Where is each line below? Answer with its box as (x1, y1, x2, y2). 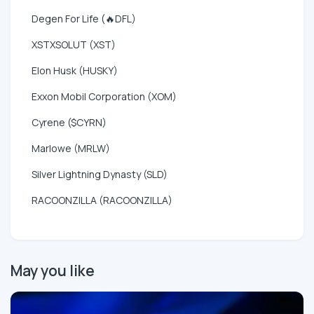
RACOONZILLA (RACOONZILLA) (32, 193, 172, 207)
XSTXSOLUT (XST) (32, 37, 116, 51)
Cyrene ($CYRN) (32, 115, 107, 129)
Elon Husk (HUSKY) (32, 63, 118, 77)
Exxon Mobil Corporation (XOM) (32, 89, 177, 103)
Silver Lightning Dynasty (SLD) (32, 167, 168, 181)
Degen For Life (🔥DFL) (32, 11, 136, 25)
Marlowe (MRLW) (32, 141, 110, 155)
